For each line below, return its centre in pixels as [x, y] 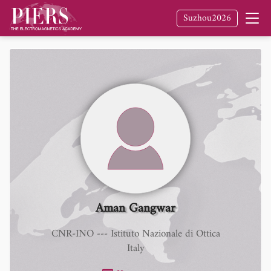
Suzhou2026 [207, 18]
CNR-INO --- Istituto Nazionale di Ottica [135, 234]
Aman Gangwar [135, 208]
